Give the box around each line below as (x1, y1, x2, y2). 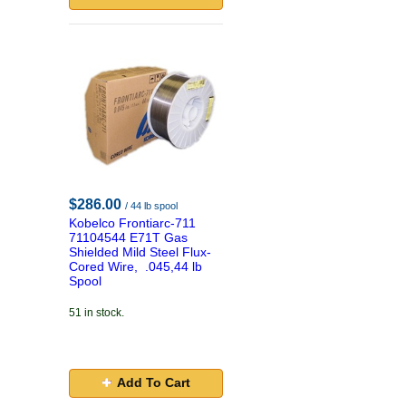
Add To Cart (116, 375, 190, 390)
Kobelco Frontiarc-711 (69, 216, 196, 230)
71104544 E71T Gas (69, 230, 188, 245)
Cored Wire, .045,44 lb (69, 259, 202, 274)
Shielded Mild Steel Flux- (69, 245, 211, 259)
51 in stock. (69, 306, 124, 319)
